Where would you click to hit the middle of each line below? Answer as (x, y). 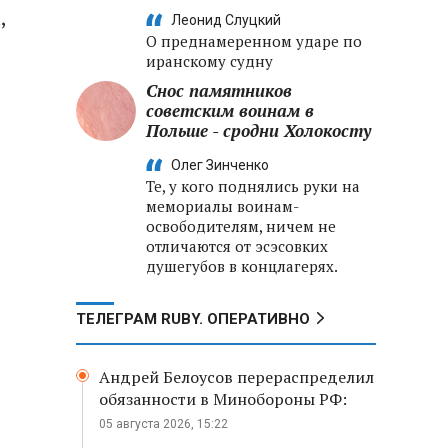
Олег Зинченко (220, 165)
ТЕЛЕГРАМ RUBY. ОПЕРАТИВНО (193, 319)
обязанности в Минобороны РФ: (223, 399)
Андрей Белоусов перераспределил (236, 377)
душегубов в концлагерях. (242, 266)
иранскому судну (209, 61)
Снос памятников (219, 90)
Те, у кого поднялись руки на (253, 186)
